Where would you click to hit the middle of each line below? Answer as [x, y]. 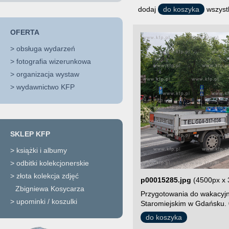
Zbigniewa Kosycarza [50, 189]
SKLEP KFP [30, 134]
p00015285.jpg [166, 180]
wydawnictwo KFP [45, 87]
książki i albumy [42, 150]
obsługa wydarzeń [46, 49]
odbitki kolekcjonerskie [53, 163]
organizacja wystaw [48, 74]
